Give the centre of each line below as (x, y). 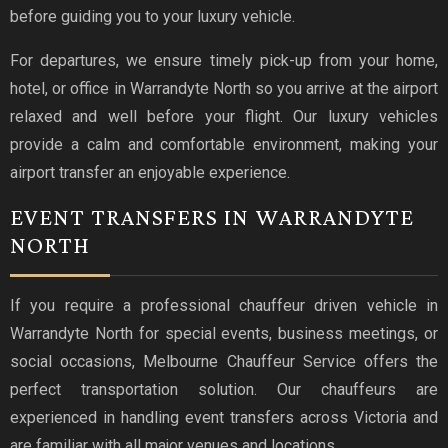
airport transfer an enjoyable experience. (150, 172)
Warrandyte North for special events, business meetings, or (224, 333)
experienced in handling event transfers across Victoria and (224, 417)
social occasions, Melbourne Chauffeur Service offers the (224, 361)
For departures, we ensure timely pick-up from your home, (224, 60)
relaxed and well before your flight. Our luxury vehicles (224, 116)
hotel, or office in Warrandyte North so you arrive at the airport (224, 88)
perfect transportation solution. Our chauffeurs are (224, 389)
